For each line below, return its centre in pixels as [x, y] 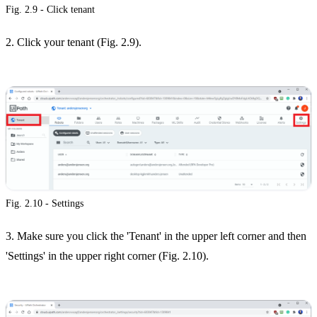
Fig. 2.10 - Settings [45, 204]
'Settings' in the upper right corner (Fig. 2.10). [107, 256]
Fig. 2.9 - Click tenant [50, 9]
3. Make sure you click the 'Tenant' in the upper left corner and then [156, 236]
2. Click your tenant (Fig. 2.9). [74, 42]
